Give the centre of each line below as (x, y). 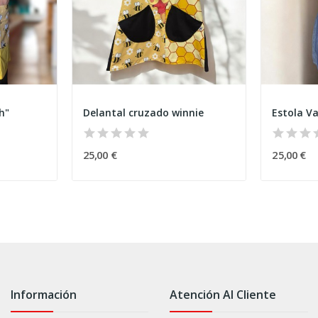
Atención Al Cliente (223, 295)
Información (43, 295)
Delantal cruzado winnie (143, 113)
